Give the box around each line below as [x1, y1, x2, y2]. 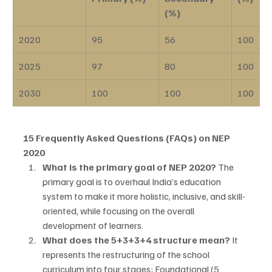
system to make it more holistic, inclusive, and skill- [42, 190, 245, 203]
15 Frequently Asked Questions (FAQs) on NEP [23, 132, 232, 144]
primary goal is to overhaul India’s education [42, 175, 223, 188]
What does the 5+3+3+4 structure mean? [42, 234, 230, 246]
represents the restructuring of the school [42, 248, 211, 261]
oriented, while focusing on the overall [42, 205, 196, 217]
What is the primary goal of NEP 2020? [42, 161, 216, 174]
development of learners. [42, 219, 143, 232]
